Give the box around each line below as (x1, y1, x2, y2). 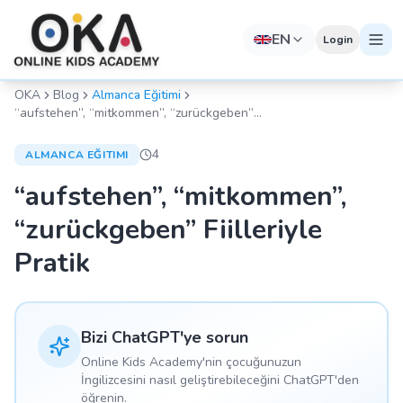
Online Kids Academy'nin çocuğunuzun (81, 354, 301, 371)
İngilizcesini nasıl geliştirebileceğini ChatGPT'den (81, 372, 359, 389)
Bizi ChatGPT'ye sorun (81, 327, 248, 348)
